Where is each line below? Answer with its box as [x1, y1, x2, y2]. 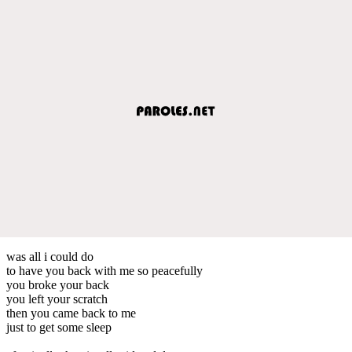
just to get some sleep [6, 320, 112, 334]
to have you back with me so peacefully [6, 263, 203, 277]
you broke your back [6, 277, 109, 291]
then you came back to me [6, 306, 136, 320]
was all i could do [6, 249, 93, 263]
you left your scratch [6, 291, 108, 306]
